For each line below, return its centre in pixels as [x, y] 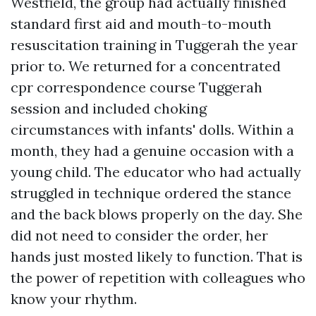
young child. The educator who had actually [156, 172]
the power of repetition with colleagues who [158, 278]
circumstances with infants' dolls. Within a [152, 129]
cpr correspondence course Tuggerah [136, 87]
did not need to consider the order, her [139, 235]
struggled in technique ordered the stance [151, 193]
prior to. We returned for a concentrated [146, 66]
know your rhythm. [74, 299]
